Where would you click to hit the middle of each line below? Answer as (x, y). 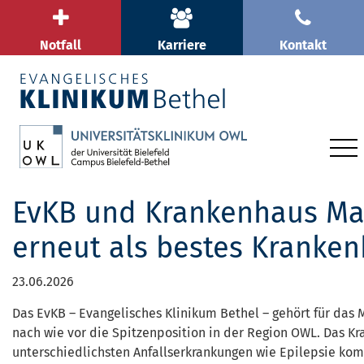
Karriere (182, 45)
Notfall (61, 45)
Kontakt (303, 45)
